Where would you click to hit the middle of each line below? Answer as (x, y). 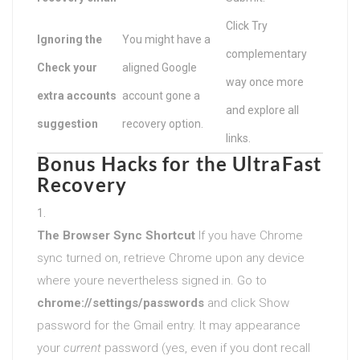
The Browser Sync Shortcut (116, 235)
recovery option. (163, 123)
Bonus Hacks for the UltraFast (179, 163)
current (82, 348)
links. (238, 138)
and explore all (262, 110)
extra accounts (77, 95)
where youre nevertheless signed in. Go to (152, 280)
